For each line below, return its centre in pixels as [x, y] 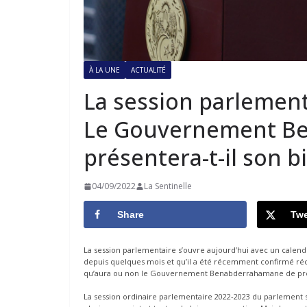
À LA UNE [105, 70]
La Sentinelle [168, 186]
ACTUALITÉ [148, 70]
